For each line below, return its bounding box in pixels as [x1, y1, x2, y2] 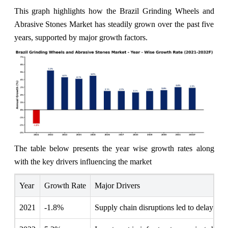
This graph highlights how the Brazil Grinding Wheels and [14, 6, 214, 15]
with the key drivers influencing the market [14, 157, 152, 166]
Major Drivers [94, 181, 140, 190]
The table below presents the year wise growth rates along [14, 144, 214, 153]
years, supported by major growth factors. [14, 33, 148, 42]
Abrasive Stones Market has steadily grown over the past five [14, 19, 214, 28]
